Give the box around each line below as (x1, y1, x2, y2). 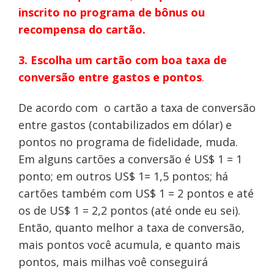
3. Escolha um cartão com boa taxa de (18, 53, 227, 68)
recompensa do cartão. (18, 22, 146, 37)
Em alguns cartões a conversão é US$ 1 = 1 (18, 152, 242, 167)
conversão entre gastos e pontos (18, 70, 202, 85)
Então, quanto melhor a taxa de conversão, (18, 220, 245, 235)
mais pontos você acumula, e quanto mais (18, 237, 240, 253)
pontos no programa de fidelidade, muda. (18, 135, 238, 150)
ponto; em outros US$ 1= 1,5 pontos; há (18, 169, 228, 184)
